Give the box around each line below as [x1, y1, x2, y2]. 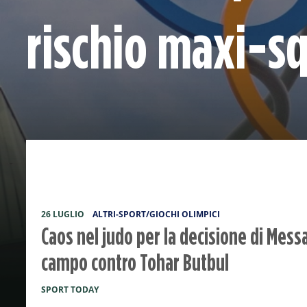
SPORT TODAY [40, 284, 99, 295]
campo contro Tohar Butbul [40, 249, 229, 275]
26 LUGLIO [40, 208, 84, 220]
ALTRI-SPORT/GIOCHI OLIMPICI [92, 208, 220, 220]
